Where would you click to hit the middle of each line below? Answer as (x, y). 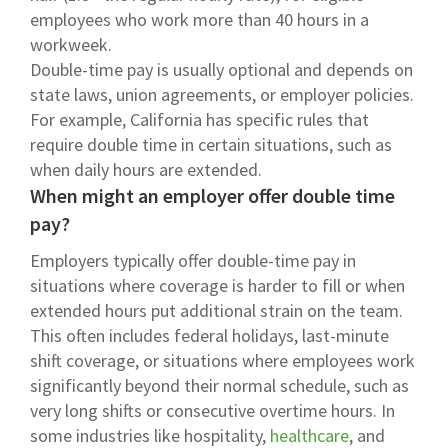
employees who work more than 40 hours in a (199, 19)
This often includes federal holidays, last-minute (209, 335)
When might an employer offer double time (212, 195)
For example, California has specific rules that (199, 119)
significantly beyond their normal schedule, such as (219, 385)
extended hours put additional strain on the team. (216, 310)
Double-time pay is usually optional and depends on (221, 69)
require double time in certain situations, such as (211, 144)
